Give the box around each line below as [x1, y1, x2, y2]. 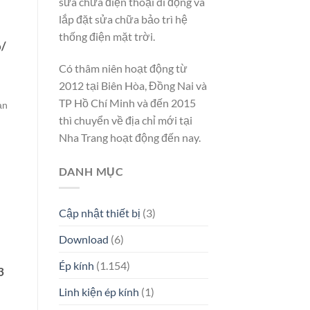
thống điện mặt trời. [58, 29, 155, 43]
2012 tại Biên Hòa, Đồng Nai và [58, 78, 207, 92]
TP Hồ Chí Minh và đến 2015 [58, 95, 196, 109]
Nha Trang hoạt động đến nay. [58, 130, 201, 144]
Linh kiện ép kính [58, 285, 139, 299]
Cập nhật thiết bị [58, 206, 140, 220]
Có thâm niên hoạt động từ [58, 61, 188, 75]
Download [58, 232, 109, 246]
